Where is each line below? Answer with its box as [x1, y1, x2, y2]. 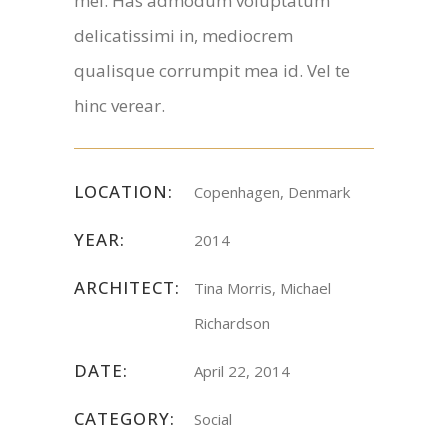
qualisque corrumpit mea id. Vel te [74, 58, 350, 82]
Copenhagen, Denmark [194, 181, 350, 202]
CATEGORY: [74, 406, 175, 430]
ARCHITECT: [74, 275, 180, 299]
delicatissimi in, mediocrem [74, 23, 293, 47]
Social [194, 408, 232, 429]
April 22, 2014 [194, 360, 290, 381]
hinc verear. [74, 93, 165, 117]
